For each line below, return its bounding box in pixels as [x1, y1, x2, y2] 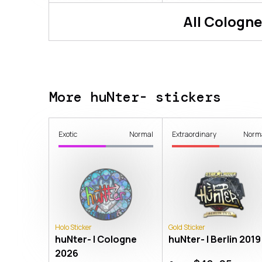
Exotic [58, 129, 77, 140]
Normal [129, 129, 154, 140]
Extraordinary [172, 129, 217, 140]
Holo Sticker [55, 222, 92, 232]
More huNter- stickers [49, 88, 221, 106]
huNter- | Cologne [55, 232, 137, 246]
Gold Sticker [168, 222, 206, 232]
